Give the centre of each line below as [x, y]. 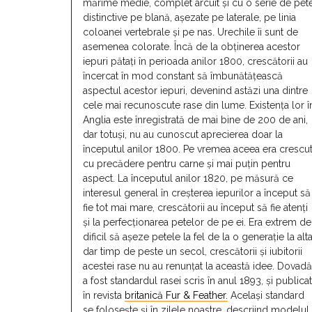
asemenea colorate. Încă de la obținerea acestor [192, 47]
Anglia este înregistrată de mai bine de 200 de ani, [195, 120]
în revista [104, 296]
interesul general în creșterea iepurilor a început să [197, 193]
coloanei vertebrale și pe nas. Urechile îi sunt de [190, 32]
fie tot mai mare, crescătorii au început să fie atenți [195, 208]
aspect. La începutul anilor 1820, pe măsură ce [188, 179]
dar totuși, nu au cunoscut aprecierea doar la [183, 135]
